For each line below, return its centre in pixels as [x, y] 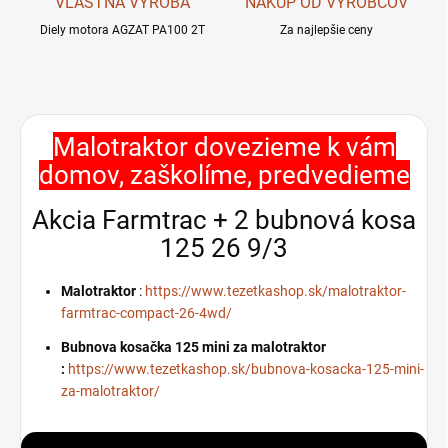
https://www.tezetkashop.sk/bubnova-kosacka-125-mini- [246, 368]
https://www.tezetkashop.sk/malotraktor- [275, 290]
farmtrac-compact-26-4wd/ [146, 312]
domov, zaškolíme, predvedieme [224, 174]
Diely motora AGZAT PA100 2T [122, 30]
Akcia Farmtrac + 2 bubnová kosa [224, 220]
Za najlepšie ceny [326, 30]
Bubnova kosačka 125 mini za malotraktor [193, 346]
